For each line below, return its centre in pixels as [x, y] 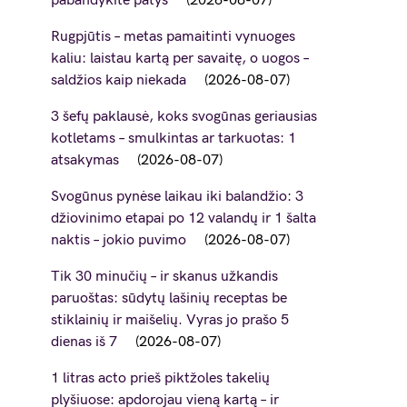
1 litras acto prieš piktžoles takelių [160, 378]
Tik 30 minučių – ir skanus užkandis [164, 277]
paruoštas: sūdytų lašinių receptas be [169, 298]
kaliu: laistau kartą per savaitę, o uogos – [180, 59]
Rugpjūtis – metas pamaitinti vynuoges [173, 37]
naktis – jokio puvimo [119, 240]
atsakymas [85, 160]
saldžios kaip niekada [119, 80]
